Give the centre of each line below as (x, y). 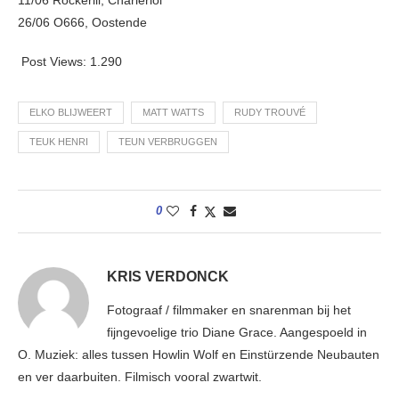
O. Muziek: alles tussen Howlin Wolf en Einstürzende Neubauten (199, 355)
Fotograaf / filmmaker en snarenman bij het (229, 310)
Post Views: (54, 62)
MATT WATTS (173, 113)
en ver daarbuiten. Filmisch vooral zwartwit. (140, 377)
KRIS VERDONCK (168, 277)
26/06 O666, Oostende (82, 23)
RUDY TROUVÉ (270, 113)
